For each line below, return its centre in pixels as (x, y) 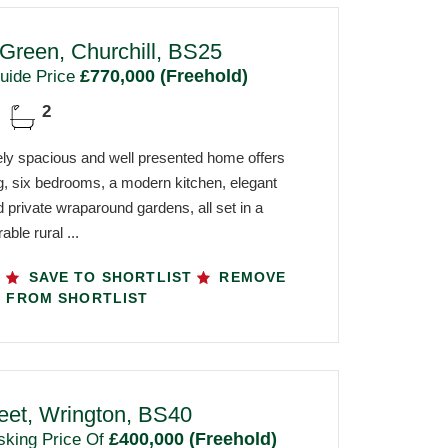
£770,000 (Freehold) (161, 76)
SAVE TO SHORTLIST (110, 277)
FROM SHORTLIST (77, 298)
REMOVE (250, 277)
